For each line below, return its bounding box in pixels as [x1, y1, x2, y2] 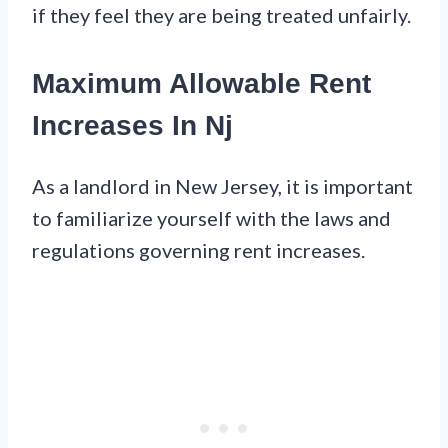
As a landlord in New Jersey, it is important [32, 173, 413, 198]
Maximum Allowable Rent [32, 67, 371, 99]
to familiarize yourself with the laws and [32, 205, 391, 230]
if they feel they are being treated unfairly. [32, 2, 411, 27]
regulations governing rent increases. [32, 237, 365, 262]
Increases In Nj [32, 109, 233, 141]
